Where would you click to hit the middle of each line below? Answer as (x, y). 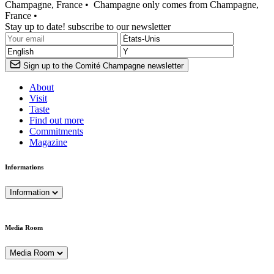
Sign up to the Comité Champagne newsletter (103, 66)
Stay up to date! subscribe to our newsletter (88, 27)
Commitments (56, 131)
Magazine (48, 143)
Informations (24, 167)
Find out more (57, 120)
